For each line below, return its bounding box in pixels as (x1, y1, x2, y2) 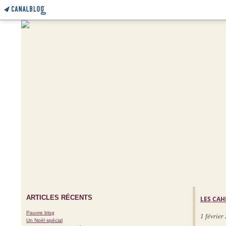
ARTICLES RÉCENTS (26, 194, 92, 201)
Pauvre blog (26, 210, 54, 215)
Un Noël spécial (26, 217, 63, 223)
